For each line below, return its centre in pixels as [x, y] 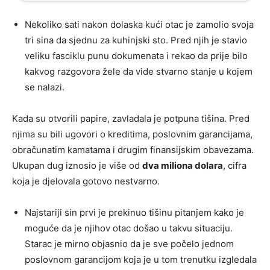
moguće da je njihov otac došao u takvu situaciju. [129, 228]
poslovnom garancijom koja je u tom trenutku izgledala [141, 259]
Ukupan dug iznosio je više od [77, 165]
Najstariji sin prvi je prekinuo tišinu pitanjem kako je [134, 212]
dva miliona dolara [183, 165]
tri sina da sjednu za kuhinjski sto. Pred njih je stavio [136, 40]
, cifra [235, 165]
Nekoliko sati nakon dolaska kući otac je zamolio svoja [139, 24]
